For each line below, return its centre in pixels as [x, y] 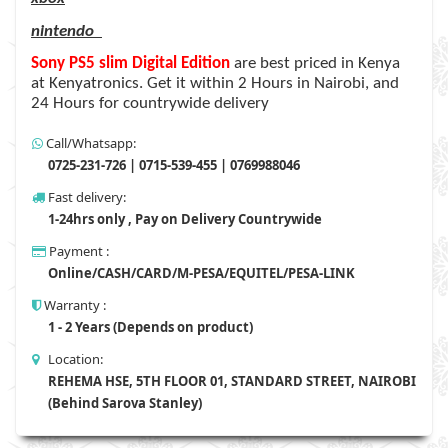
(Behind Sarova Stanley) [123, 403]
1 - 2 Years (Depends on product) [149, 327]
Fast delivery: [85, 197]
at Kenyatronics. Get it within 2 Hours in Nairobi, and [215, 83]
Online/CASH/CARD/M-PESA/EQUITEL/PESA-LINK [200, 273]
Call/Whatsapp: [89, 143]
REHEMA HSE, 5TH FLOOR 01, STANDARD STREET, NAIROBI [232, 381]
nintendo [62, 31]
